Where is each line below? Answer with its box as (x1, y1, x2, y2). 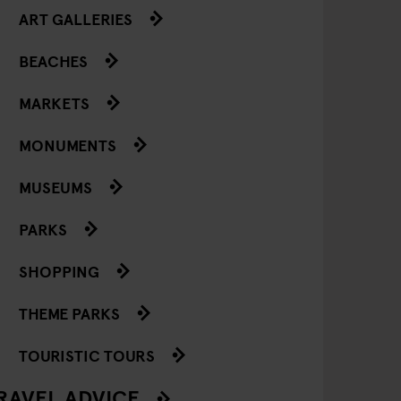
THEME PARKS (19, 301, 120, 324)
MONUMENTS (19, 132, 116, 156)
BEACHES (19, 48, 88, 72)
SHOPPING (19, 259, 99, 282)
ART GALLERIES (19, 6, 132, 30)
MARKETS (19, 90, 90, 114)
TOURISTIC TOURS (19, 343, 155, 366)
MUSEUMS (19, 175, 92, 198)
